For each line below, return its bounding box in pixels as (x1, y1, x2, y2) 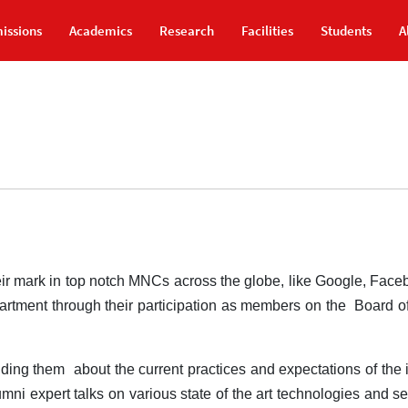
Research (159, 22, 214, 39)
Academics (69, 22, 132, 39)
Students (321, 22, 372, 39)
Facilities (241, 22, 293, 39)
